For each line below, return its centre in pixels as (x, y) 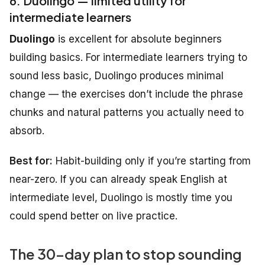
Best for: (31, 161)
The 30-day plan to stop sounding (126, 253)
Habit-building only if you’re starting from (152, 161)
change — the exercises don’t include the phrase (126, 94)
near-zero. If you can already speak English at (118, 179)
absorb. (27, 130)
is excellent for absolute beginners (138, 39)
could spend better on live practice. (93, 216)
